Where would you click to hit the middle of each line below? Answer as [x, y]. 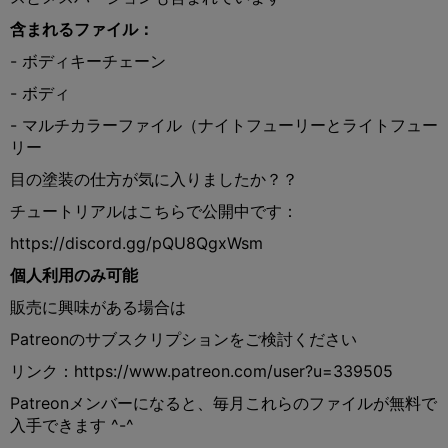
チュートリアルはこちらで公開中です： [154, 210]
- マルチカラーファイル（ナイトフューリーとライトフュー [224, 124]
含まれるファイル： [82, 28]
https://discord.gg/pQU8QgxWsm [136, 242]
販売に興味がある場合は [98, 306]
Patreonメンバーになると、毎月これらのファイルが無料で [223, 402]
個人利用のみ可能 [74, 274]
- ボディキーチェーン [88, 60]
